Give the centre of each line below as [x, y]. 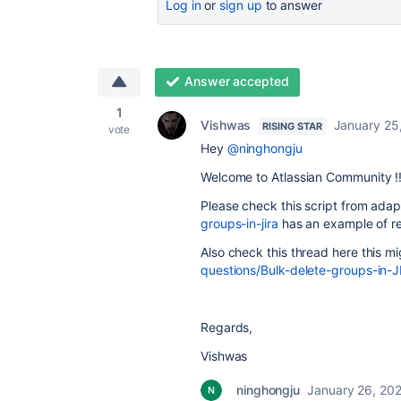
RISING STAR [292, 126]
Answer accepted [236, 81]
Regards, [227, 327]
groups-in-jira [239, 223]
